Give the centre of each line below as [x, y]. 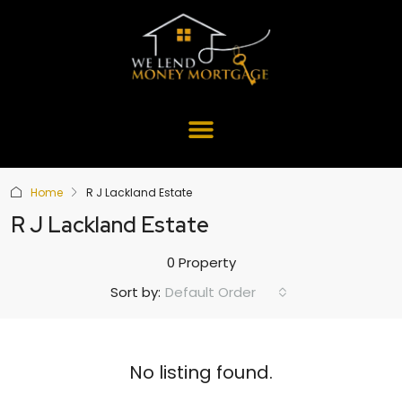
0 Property [201, 262]
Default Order [210, 292]
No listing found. [201, 372]
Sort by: [135, 293]
